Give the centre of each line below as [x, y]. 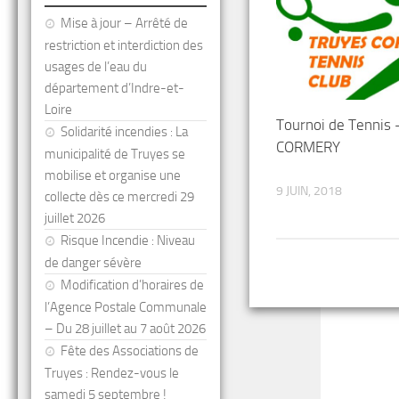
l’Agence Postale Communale [126, 307]
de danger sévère [93, 263]
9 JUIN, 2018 [309, 191]
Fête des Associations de [130, 351]
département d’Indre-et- [114, 88]
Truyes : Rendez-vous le [112, 373]
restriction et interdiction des [124, 45]
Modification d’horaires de [132, 285]
